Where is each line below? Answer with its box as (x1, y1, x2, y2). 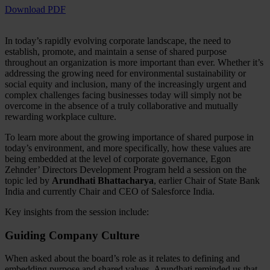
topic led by (5, 175, 52, 186)
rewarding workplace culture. (5, 111, 119, 122)
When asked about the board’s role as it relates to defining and (5, 253, 240, 264)
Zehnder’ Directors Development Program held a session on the (5, 164, 246, 175)
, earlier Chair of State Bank (154, 175, 260, 186)
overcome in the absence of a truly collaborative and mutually (5, 100, 238, 111)
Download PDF (5, 4, 66, 14)
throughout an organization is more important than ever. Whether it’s (5, 57, 263, 67)
